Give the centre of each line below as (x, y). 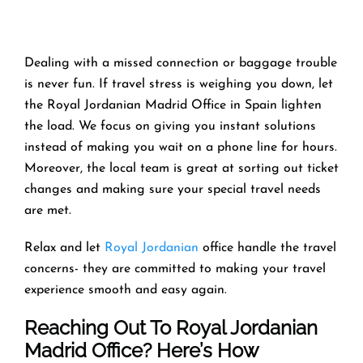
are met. (48, 210)
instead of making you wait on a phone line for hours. (181, 147)
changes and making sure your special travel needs (173, 189)
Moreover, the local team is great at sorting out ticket (181, 168)
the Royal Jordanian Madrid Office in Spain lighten (173, 105)
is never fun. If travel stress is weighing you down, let (179, 84)
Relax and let (64, 248)
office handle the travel (267, 248)
